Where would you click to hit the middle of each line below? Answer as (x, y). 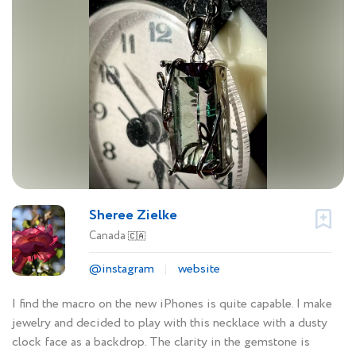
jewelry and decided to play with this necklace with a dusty (170, 323)
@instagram (122, 269)
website (199, 269)
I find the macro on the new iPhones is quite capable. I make (172, 304)
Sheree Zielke (133, 216)
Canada (108, 236)
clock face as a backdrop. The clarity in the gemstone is (161, 342)
